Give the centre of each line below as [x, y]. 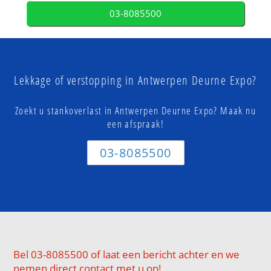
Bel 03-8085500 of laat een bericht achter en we [127, 255]
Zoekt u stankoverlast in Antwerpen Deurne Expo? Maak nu [135, 111]
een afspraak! [135, 124]
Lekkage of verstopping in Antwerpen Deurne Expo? [135, 80]
